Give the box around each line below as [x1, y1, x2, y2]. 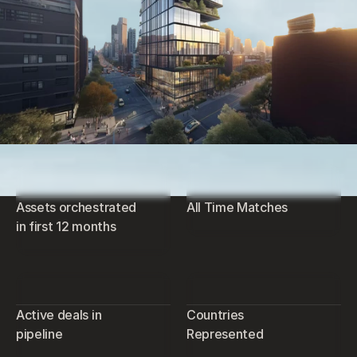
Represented [186, 325, 264, 342]
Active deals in [16, 306, 102, 323]
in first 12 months [16, 218, 116, 234]
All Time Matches [186, 198, 288, 215]
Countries [186, 306, 245, 323]
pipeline [16, 325, 63, 342]
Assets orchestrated [16, 198, 136, 215]
